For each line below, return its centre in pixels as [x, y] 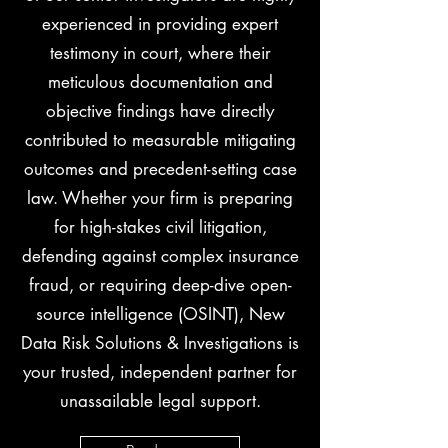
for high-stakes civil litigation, [160, 227]
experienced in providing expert [160, 24]
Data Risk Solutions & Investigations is [160, 343]
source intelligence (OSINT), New [160, 314]
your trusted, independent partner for [160, 372]
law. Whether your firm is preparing [160, 198]
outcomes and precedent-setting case [160, 169]
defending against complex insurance [160, 256]
